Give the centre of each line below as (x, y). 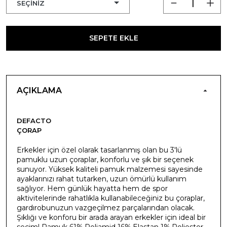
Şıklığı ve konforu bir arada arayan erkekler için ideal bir (111, 217)
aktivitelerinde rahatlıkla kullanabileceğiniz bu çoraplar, (111, 198)
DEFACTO (34, 120)
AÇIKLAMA (39, 90)
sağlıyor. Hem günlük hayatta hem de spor (92, 188)
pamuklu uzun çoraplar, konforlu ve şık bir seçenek (105, 159)
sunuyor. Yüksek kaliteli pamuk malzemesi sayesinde (110, 169)
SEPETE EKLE (113, 38)
